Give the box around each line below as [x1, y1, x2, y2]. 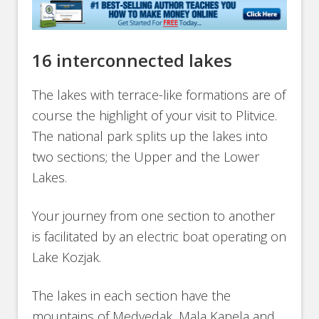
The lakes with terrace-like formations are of [32, 85, 286, 103]
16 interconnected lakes [32, 48, 233, 72]
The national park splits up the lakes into [32, 127, 268, 145]
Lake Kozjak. [32, 248, 102, 266]
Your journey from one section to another [32, 206, 276, 224]
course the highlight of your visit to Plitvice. [32, 106, 278, 124]
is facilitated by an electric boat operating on [32, 227, 287, 245]
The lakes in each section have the [32, 286, 231, 304]
